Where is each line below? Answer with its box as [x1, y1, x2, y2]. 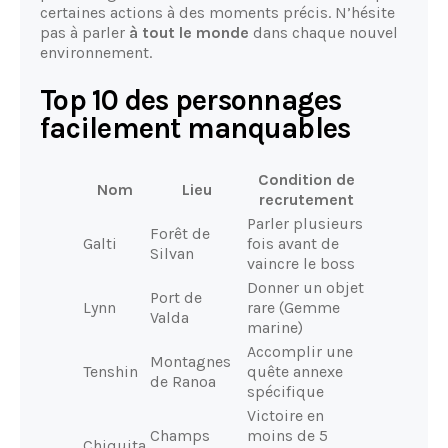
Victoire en [247, 405, 324, 425]
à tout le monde [129, 23, 249, 42]
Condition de [257, 169, 355, 189]
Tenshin [83, 361, 138, 381]
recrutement [258, 189, 354, 209]
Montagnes [150, 351, 231, 371]
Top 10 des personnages [40, 83, 342, 117]
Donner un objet [247, 277, 364, 297]
